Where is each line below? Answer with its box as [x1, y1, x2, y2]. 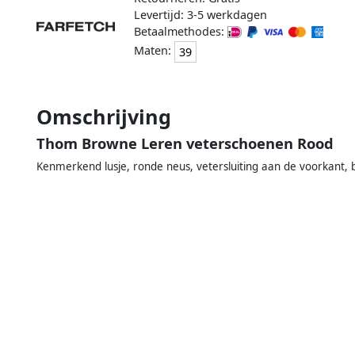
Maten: [133, 43, 174, 59]
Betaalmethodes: [133, 23, 227, 39]
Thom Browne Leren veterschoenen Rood [36, 132, 334, 153]
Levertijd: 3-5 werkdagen [133, 6, 267, 22]
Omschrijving [36, 102, 171, 130]
